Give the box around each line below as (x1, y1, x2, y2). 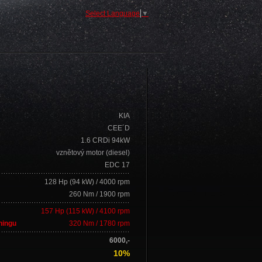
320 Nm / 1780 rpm (69, 219, 130, 227)
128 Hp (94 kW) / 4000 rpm (44, 178, 130, 186)
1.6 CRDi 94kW (81, 136, 130, 144)
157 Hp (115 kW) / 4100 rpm (41, 207, 130, 215)
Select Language (85, 9, 140, 18)
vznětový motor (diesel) (56, 149, 130, 157)
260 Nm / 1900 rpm (69, 190, 130, 198)
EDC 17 (105, 161, 130, 169)
